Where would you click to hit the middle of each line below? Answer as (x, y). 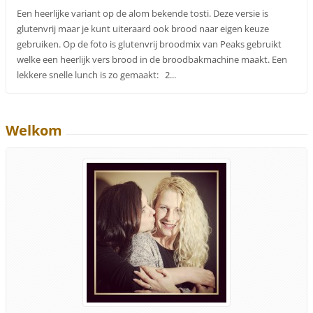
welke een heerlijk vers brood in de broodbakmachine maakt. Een (152, 60)
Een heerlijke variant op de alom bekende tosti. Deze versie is (143, 14)
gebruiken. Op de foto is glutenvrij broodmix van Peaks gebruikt (150, 44)
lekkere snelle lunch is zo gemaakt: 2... (97, 75)
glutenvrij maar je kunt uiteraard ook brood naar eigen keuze (143, 29)
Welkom (34, 130)
